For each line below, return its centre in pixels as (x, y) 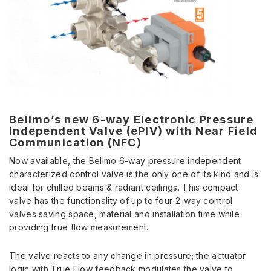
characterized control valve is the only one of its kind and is (134, 174)
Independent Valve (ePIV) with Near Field (133, 131)
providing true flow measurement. (79, 227)
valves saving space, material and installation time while (125, 214)
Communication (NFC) (75, 143)
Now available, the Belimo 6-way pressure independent (125, 161)
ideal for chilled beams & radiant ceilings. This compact (124, 188)
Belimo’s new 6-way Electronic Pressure (132, 120)
